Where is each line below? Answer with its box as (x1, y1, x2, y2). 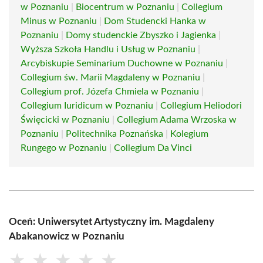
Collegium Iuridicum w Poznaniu (21, 101, 153, 110)
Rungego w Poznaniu (21, 143, 107, 153)
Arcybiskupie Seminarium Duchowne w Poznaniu (21, 59, 223, 68)
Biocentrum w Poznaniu (76, 2, 174, 12)
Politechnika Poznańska (66, 129, 163, 139)
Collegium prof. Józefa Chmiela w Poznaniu (21, 87, 199, 96)
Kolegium (170, 129, 208, 139)
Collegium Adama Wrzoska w (117, 115, 237, 124)
